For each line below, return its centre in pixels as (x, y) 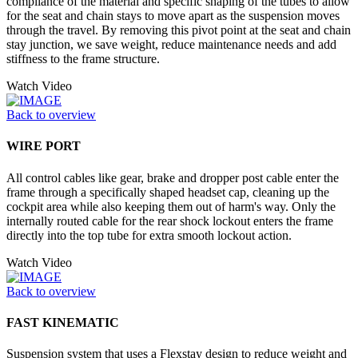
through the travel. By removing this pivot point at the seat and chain (179, 30)
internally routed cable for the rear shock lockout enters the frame (170, 221)
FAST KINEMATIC (63, 322)
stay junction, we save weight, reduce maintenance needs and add (171, 45)
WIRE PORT (44, 146)
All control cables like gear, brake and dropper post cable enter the (173, 177)
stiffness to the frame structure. (83, 59)
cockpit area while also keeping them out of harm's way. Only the (171, 206)
